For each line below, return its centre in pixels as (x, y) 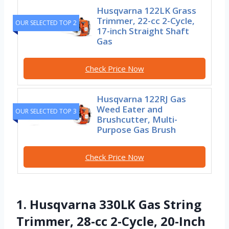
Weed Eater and (130, 109)
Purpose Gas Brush (136, 130)
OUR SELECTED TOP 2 (46, 23)
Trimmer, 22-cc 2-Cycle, (146, 21)
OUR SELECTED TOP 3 (46, 111)
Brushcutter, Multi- (137, 120)
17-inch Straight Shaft (143, 31)
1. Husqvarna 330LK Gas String (109, 204)
